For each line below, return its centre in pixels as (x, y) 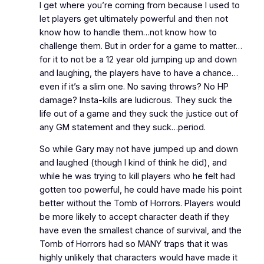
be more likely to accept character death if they (134, 217)
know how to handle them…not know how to (128, 32)
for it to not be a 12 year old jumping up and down (138, 59)
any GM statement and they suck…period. (122, 127)
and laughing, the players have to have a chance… (138, 73)
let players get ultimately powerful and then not (133, 19)
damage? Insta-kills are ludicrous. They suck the (136, 100)
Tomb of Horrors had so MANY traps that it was (133, 244)
